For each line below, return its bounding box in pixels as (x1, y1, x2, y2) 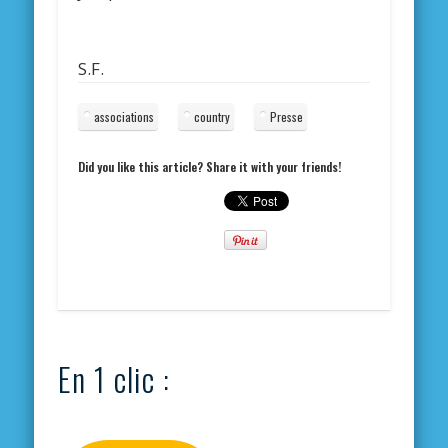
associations (94, 107, 155, 125)
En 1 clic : (58, 355, 171, 403)
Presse (270, 107, 304, 125)
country (194, 107, 231, 125)
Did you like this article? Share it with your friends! (78, 157, 342, 175)
